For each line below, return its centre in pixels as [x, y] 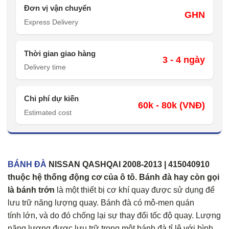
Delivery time [45, 67]
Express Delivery [51, 22]
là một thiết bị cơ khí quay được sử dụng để [135, 190]
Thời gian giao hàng [60, 53]
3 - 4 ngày [184, 60]
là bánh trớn [31, 190]
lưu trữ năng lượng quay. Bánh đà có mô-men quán [101, 203]
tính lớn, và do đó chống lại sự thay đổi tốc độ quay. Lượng [114, 216]
